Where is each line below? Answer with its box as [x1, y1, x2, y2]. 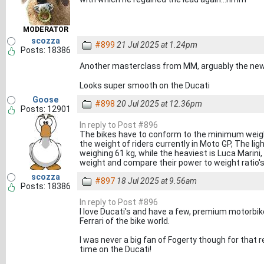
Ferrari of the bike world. [80, 216, 170, 226]
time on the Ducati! [80, 245, 151, 254]
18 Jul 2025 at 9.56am [117, 176, 197, 186]
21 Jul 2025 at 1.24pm [117, 40, 197, 49]
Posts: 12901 [20, 104, 71, 114]
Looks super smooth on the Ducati [80, 80, 210, 90]
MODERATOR [22, 25, 68, 34]
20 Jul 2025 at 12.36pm [117, 99, 202, 108]
